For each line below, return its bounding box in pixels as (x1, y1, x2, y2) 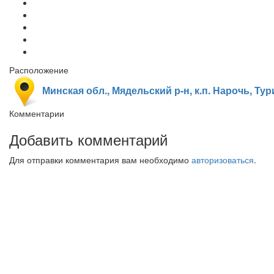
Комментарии (9, 106, 64, 119)
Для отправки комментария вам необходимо (9, 153, 191, 166)
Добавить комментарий (9, 128, 168, 150)
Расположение (9, 63, 68, 76)
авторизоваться (191, 153, 254, 166)
